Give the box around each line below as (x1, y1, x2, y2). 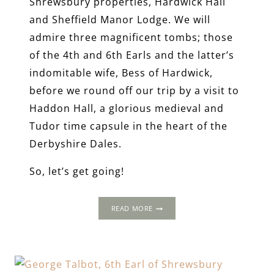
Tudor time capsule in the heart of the (29, 119, 228, 133)
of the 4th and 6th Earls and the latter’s (29, 48, 234, 62)
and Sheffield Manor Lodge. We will (29, 13, 210, 27)
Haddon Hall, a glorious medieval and (29, 102, 224, 116)
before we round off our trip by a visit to (29, 84, 239, 98)
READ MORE (111, 204, 153, 213)
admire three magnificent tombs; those (29, 31, 233, 45)
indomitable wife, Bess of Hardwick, (29, 66, 213, 80)
